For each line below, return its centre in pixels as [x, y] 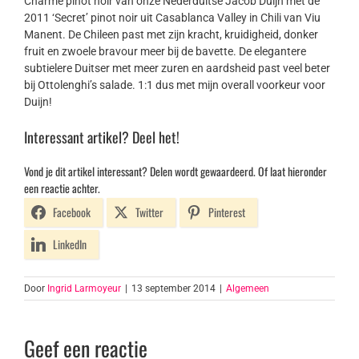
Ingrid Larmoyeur [84, 289]
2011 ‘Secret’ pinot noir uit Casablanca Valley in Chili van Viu [172, 18]
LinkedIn [70, 244]
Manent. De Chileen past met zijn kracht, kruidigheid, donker [171, 35]
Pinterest [227, 212]
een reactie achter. [62, 188]
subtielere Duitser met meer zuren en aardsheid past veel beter [177, 69]
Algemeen [248, 289]
